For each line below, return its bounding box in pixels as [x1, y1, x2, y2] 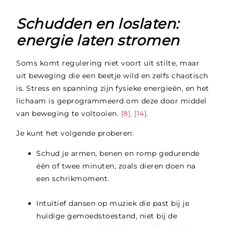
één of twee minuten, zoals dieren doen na [36, 161, 196, 171]
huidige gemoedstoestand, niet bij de [36, 211, 178, 220]
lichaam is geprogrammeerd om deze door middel [16, 96, 207, 105]
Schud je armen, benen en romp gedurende [36, 148, 200, 158]
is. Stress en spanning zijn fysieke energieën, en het [16, 83, 209, 93]
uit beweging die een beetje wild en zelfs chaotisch [16, 71, 208, 80]
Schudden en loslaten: [16, 15, 179, 32]
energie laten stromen [16, 31, 180, 49]
